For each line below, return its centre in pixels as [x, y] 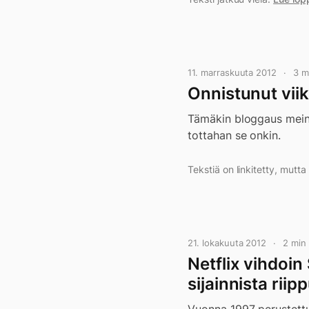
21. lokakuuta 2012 [227, 243]
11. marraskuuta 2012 [232, 72]
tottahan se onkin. [235, 135]
